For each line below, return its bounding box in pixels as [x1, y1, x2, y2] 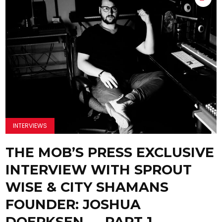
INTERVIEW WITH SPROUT [5, 161, 192, 178]
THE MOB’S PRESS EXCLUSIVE [5, 144, 215, 161]
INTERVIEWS [13, 121, 48, 130]
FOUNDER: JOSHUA [5, 196, 141, 213]
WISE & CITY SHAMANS [5, 178, 169, 195]
